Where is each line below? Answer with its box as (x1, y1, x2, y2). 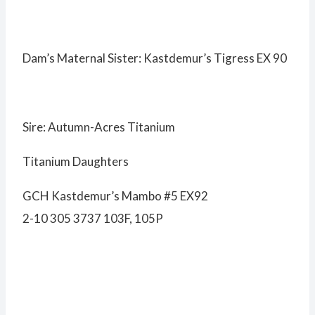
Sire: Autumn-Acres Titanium (22, 120, 175, 135)
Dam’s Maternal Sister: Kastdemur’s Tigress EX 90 (22, 51, 287, 66)
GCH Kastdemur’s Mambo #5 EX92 (22, 188, 208, 204)
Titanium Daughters (22, 154, 129, 169)
